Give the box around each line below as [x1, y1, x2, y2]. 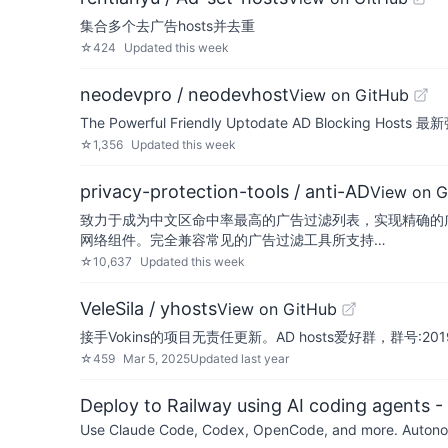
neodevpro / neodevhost [80, 84, 289, 105]
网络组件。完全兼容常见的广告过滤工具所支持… [80, 231, 386, 248]
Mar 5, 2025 [123, 351, 190, 366]
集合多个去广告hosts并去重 [80, 17, 255, 34]
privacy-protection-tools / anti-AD [80, 181, 370, 202]
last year [241, 351, 289, 366]
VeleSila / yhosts [80, 298, 217, 319]
